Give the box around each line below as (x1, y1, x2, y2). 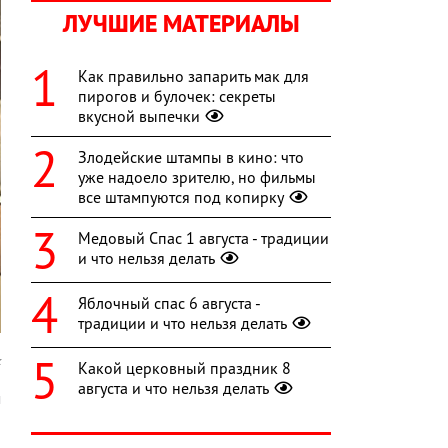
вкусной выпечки (78, 106, 200, 127)
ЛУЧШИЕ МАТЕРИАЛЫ (63, 8, 299, 40)
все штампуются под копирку (78, 187, 284, 208)
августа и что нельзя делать (78, 378, 269, 399)
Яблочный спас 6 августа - (78, 293, 260, 314)
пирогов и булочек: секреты (78, 86, 276, 107)
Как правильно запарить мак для (78, 66, 309, 87)
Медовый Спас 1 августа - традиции (78, 228, 329, 249)
